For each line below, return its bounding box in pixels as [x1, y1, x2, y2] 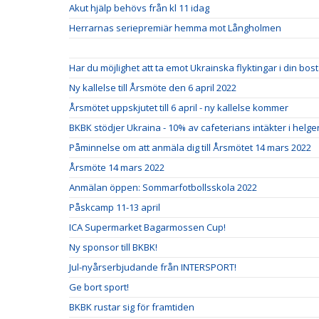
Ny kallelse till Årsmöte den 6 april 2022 [69, 80, 236, 94]
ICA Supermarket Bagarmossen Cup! [69, 220, 226, 234]
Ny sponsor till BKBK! [69, 240, 157, 253]
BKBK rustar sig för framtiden [69, 300, 194, 313]
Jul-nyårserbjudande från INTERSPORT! [69, 260, 236, 273]
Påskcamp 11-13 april [69, 200, 160, 214]
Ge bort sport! [69, 280, 129, 293]
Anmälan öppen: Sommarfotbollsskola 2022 [69, 180, 257, 194]
